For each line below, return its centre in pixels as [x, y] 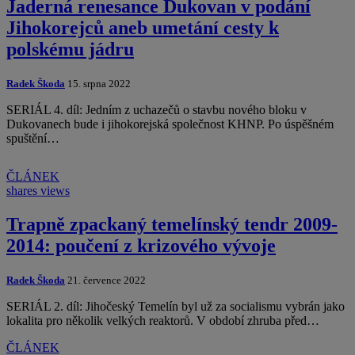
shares [22, 191]
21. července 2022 [105, 281]
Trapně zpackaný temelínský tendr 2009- [172, 225]
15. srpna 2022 [98, 84]
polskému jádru [70, 50]
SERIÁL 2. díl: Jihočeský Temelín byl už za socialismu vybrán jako [176, 307]
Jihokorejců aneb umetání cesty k [143, 28]
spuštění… [33, 139]
